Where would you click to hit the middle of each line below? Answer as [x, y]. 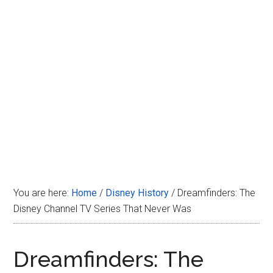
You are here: [43, 193]
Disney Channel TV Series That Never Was [103, 209]
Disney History [137, 193]
